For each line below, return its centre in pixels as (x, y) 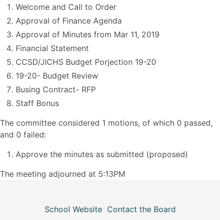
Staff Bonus (37, 103)
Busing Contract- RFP (56, 89)
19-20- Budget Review (57, 76)
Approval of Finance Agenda (69, 21)
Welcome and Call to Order (66, 7)
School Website (73, 209)
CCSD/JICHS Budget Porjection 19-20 (86, 62)
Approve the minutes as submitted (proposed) (102, 154)
